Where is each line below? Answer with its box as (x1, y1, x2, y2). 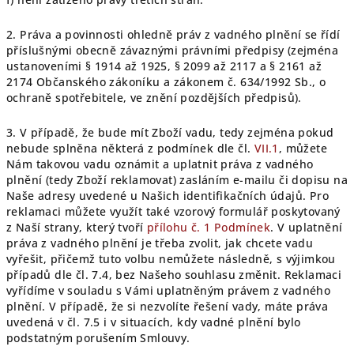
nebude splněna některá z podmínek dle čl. (6, 141, 254, 156)
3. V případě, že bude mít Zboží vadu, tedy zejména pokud (6, 125, 334, 140)
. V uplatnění (270, 220, 343, 235)
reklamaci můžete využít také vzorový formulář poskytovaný (6, 204, 341, 219)
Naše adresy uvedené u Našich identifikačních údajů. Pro (6, 188, 329, 203)
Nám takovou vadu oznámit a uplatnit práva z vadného (6, 156, 314, 171)
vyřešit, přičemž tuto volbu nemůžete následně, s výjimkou (6, 251, 336, 266)
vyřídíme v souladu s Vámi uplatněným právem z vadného (6, 283, 331, 298)
